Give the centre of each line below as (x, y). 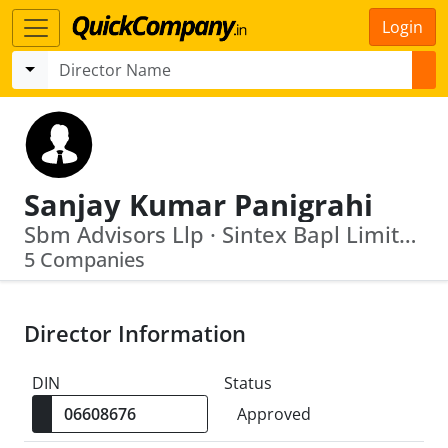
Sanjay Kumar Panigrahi (198, 204)
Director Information (135, 333)
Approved (274, 414)
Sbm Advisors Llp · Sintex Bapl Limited (408, 234)
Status (248, 383)
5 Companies (84, 259)
